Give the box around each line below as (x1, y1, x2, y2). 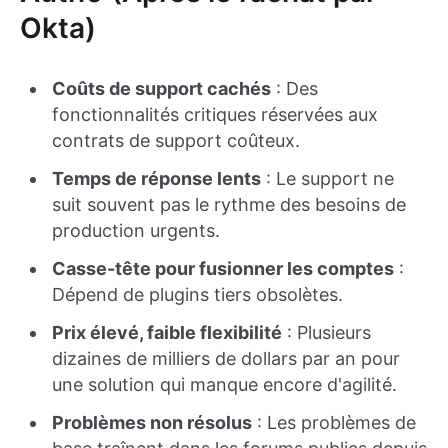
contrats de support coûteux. (52, 130, 300, 152)
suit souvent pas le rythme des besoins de (52, 194, 406, 216)
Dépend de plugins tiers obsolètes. (52, 284, 343, 306)
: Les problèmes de (252, 412, 416, 434)
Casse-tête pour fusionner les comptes (52, 258, 394, 280)
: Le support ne (261, 168, 394, 190)
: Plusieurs (282, 322, 371, 344)
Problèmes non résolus (52, 412, 252, 434)
